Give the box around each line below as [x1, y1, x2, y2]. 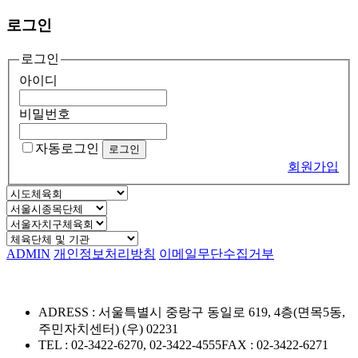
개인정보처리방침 [54, 246, 156, 261]
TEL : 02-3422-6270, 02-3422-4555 [38, 337, 221, 352]
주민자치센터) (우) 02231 [38, 321, 178, 336]
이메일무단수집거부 [159, 246, 274, 261]
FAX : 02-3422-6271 [221, 337, 328, 352]
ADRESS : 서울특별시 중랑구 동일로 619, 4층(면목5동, [38, 304, 345, 319]
